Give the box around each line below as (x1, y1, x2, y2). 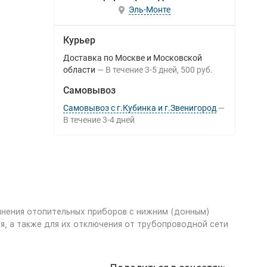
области (63, 65, 95, 74)
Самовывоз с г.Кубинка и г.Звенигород (63, 103, 216, 113)
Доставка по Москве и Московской (63, 53, 202, 63)
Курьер (63, 35, 95, 46)
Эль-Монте (128, 5, 170, 15)
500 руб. (180, 65, 213, 74)
